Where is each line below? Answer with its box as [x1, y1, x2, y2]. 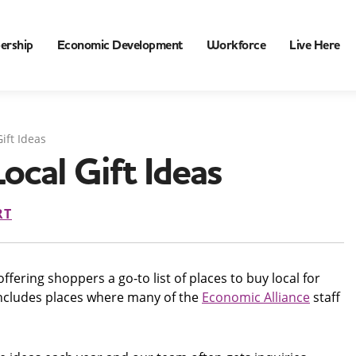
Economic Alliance [202, 288, 310, 305]
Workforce [206, 37, 265, 54]
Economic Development [56, 37, 183, 54]
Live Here [289, 37, 340, 54]
